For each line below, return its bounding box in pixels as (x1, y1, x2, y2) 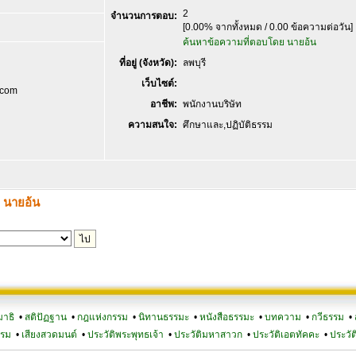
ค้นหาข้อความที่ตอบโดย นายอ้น (183, 37, 316, 48)
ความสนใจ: (128, 119, 177, 130)
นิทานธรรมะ (138, 311, 189, 323)
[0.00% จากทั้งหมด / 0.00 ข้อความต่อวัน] (183, 21, 353, 33)
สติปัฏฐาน (25, 311, 67, 323)
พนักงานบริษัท (183, 99, 242, 110)
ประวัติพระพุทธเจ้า (87, 329, 164, 340)
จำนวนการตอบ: (110, 10, 177, 21)
